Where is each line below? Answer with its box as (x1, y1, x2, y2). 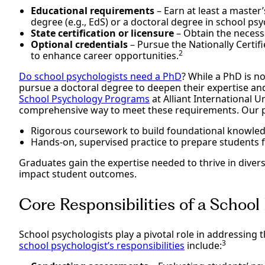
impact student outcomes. (19, 167, 137, 181)
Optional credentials (31, 38, 128, 51)
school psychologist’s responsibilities (19, 239, 185, 253)
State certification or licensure (31, 27, 174, 40)
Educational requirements (31, 4, 154, 18)
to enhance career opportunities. (31, 49, 179, 63)
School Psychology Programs (19, 92, 150, 106)
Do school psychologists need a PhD (19, 70, 182, 83)
